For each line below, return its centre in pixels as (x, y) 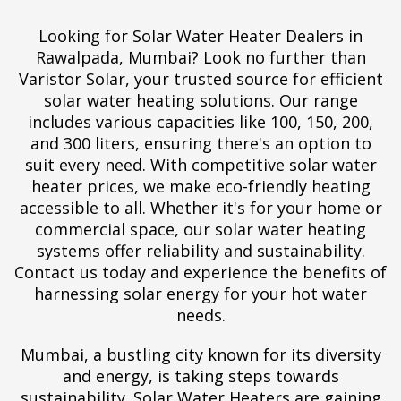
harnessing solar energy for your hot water (200, 294)
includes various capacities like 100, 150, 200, (200, 122)
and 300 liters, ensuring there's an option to (200, 144)
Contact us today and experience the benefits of (200, 273)
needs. (200, 316)
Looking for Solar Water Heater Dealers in (200, 36)
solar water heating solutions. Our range (200, 101)
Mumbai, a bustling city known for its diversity (200, 355)
